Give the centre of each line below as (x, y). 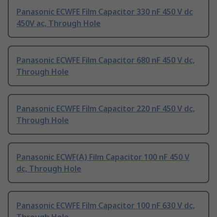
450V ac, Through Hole (59, 23)
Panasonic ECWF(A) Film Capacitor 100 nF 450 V (103, 157)
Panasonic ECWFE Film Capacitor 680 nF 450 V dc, (106, 60)
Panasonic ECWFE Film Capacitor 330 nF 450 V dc (105, 12)
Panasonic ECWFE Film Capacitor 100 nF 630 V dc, (106, 206)
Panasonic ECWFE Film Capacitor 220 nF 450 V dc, (106, 109)
